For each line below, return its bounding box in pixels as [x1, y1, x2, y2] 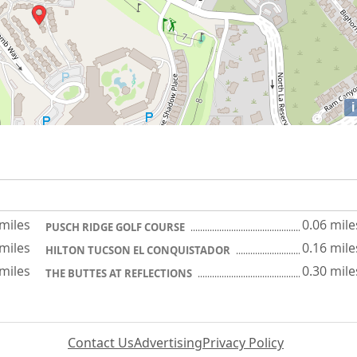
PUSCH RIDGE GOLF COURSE [45, 220, 187, 234]
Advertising [134, 334, 202, 351]
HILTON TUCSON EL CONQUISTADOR [45, 243, 233, 257]
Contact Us [68, 334, 134, 351]
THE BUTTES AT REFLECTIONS [45, 266, 194, 280]
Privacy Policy [202, 334, 284, 351]
